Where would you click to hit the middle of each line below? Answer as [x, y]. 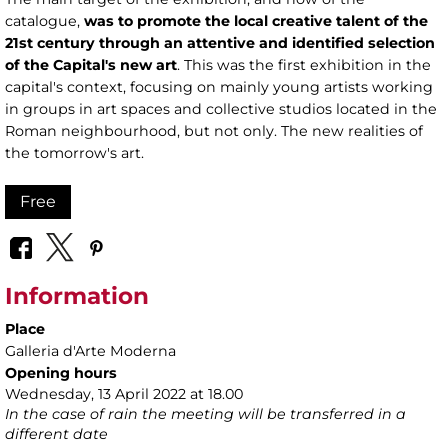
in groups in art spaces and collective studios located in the [221, 109]
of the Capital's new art [91, 65]
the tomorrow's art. [74, 153]
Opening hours [61, 372]
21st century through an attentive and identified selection [220, 43]
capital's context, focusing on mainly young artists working [219, 87]
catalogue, [44, 21]
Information [77, 295]
